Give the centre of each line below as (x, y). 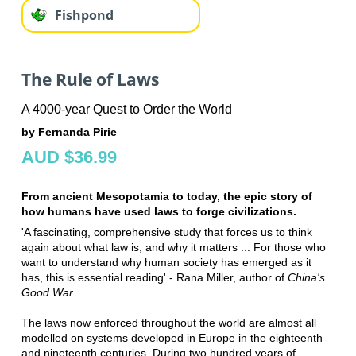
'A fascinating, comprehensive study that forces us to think (166, 232)
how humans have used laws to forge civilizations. (159, 211)
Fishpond (84, 15)
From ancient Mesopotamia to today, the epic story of (166, 196)
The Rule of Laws (90, 80)
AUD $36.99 (69, 157)
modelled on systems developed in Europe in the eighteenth (172, 337)
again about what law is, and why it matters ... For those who (173, 247)
